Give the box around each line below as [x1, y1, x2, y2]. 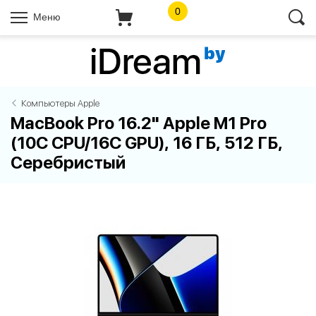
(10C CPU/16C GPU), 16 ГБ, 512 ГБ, [11, 133, 283, 153]
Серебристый [11, 152, 126, 173]
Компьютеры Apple [21, 98, 99, 109]
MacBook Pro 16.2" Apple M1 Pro [11, 113, 267, 133]
